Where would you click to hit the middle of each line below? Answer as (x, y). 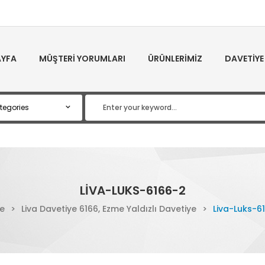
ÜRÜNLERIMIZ (175, 59)
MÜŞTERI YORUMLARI (82, 59)
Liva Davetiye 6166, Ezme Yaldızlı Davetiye (109, 209)
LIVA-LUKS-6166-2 (132, 190)
